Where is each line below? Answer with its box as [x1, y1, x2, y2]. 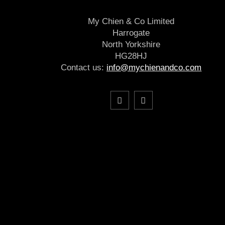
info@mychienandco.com [106, 63, 202, 73]
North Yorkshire [102, 40, 161, 50]
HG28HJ [115, 51, 148, 61]
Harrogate [113, 28, 150, 38]
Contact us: [61, 63, 107, 73]
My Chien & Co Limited [88, 17, 175, 27]
